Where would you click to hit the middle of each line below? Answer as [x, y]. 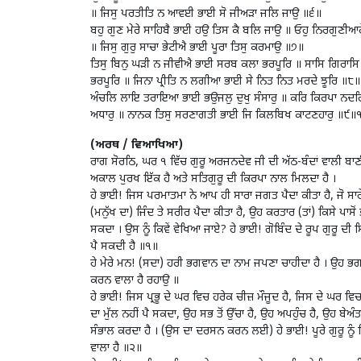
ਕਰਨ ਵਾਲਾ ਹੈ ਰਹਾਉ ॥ [135, 281]
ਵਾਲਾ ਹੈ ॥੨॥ [116, 349]
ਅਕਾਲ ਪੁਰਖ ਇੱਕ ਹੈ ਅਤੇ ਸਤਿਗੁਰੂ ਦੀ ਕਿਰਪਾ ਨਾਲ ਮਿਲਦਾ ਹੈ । [213, 180]
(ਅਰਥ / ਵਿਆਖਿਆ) [137, 146]
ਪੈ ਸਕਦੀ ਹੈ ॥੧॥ [124, 247]
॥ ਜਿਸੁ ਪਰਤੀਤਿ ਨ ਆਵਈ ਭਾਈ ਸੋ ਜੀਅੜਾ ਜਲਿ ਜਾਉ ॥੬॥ [206, 15]
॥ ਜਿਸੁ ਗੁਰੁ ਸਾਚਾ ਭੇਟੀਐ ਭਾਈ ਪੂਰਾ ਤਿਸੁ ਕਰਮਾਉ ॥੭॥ [197, 48]
